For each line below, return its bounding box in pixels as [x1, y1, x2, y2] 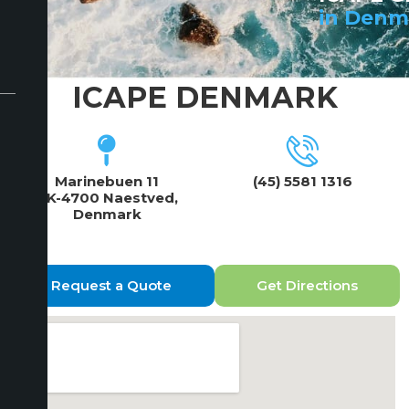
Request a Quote [51, 277, 173, 294]
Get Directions [256, 277, 358, 294]
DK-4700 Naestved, [36, 189, 178, 206]
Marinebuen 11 [55, 173, 159, 190]
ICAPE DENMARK [71, 79, 338, 115]
